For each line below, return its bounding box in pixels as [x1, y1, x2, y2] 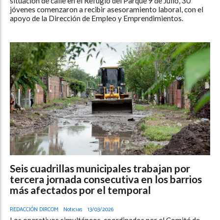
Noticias [63, 205, 82, 215]
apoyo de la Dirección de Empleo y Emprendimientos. [10, 14, 183, 23]
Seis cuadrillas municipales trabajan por [10, 162, 190, 175]
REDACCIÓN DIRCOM [10, 205, 58, 215]
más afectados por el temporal [10, 184, 151, 196]
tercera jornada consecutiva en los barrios [10, 173, 202, 186]
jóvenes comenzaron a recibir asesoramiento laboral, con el [10, 5, 203, 14]
